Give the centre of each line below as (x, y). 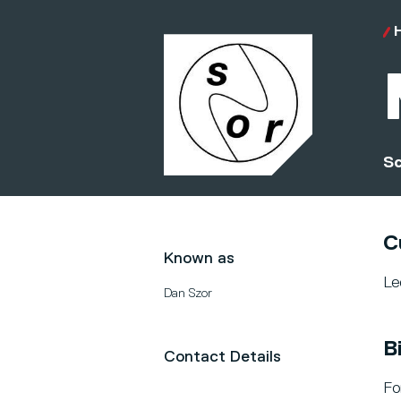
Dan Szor (188, 294)
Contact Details (222, 358)
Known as (199, 259)
